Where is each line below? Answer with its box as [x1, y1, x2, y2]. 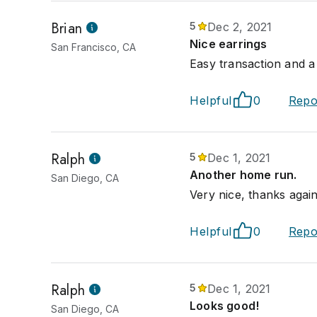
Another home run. [190, 168, 297, 182]
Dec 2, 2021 [207, 20, 272, 34]
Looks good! [190, 299, 260, 313]
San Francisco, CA [51, 41, 136, 53]
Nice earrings [190, 37, 267, 51]
